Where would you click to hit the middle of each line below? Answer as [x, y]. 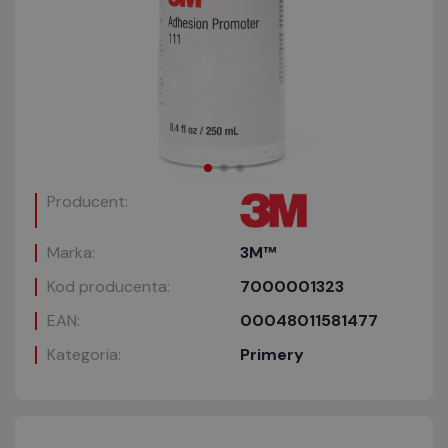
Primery [272, 354]
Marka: [71, 252]
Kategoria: [84, 354]
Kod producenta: [108, 286]
